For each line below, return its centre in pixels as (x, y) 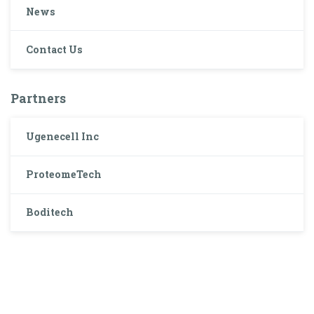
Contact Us (55, 50)
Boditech (50, 212)
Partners (38, 98)
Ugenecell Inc (63, 136)
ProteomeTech (64, 175)
